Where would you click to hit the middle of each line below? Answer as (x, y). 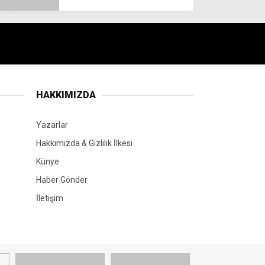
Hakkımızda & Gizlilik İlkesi (84, 67)
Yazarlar (52, 48)
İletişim (50, 122)
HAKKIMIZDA (66, 18)
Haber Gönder (62, 103)
